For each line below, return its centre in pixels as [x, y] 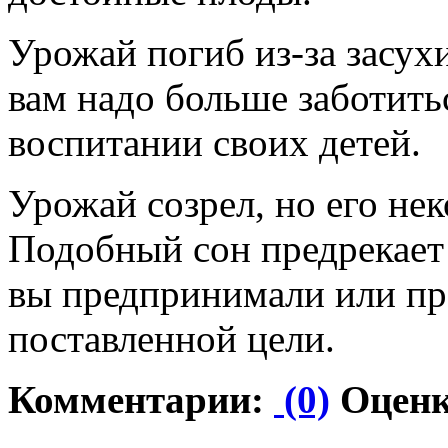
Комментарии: [141, 399]
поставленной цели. [171, 338]
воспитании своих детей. [214, 142]
